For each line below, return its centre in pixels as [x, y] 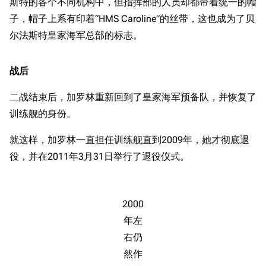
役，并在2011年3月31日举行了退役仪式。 [99, 156]
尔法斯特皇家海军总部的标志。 [76, 35]
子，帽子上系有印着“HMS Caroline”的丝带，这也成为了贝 [132, 19]
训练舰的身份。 [43, 114]
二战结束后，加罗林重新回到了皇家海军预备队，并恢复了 [133, 97]
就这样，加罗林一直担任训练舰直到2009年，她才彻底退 [129, 140]
